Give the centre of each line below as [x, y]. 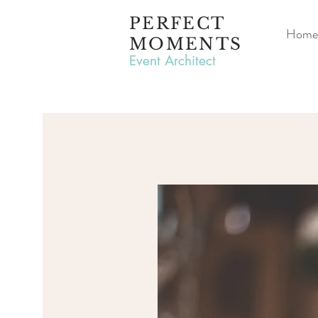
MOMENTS [186, 44]
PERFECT [177, 23]
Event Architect [172, 61]
